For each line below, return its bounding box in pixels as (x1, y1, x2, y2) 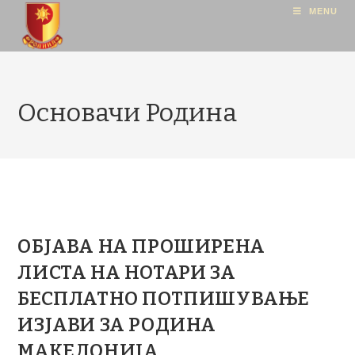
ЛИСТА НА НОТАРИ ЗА (17, 261, 236, 284)
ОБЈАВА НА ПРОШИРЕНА (17, 235, 265, 258)
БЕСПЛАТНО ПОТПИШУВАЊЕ (17, 288, 311, 310)
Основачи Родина (17, 97, 238, 128)
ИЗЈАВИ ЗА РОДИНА (17, 314, 217, 336)
